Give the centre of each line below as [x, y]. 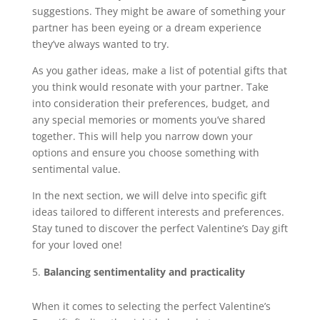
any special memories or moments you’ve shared [149, 119]
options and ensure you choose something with [145, 152]
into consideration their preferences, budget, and [151, 103]
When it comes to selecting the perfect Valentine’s [151, 306]
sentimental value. [76, 169]
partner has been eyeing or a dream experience [146, 27]
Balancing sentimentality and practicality [144, 271]
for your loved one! [77, 244]
